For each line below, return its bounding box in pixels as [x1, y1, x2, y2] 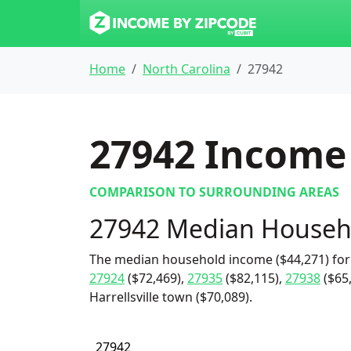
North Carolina [143, 60, 230, 78]
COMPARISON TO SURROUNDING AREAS [89, 183, 339, 201]
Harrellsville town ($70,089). [89, 288, 252, 306]
